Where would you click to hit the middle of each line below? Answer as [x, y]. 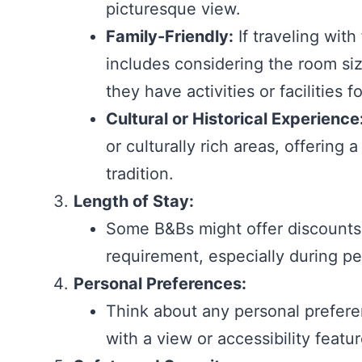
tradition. [140, 174]
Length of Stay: [134, 201]
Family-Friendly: [170, 36]
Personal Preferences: [160, 284]
